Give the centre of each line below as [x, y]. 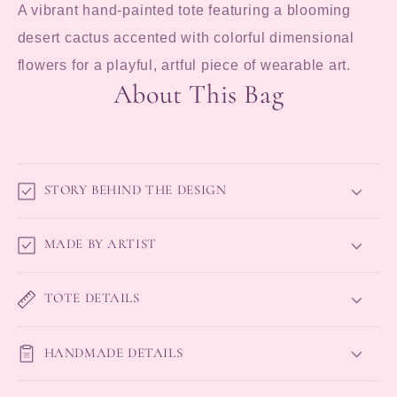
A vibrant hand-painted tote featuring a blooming [184, 10]
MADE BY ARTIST [100, 244]
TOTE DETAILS [92, 298]
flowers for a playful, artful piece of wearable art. [184, 65]
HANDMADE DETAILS [113, 352]
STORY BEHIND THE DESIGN [135, 190]
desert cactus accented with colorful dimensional [186, 37]
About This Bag [198, 94]
